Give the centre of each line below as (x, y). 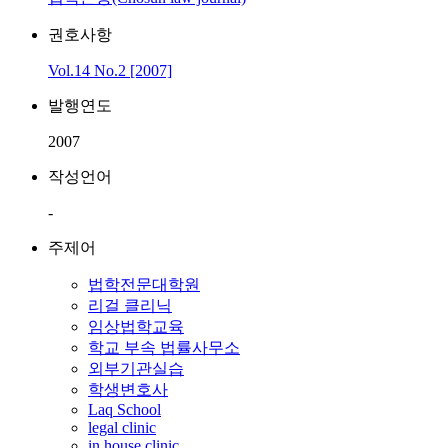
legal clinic (122, 427)
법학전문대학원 (144, 284)
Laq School (124, 409)
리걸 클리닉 (130, 305)
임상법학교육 (136, 326)
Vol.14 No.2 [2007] (110, 70)
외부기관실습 (136, 368)
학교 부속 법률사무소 (164, 347)
